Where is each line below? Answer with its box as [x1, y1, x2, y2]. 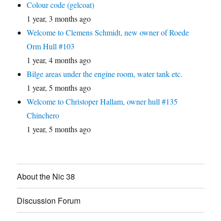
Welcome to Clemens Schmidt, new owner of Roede [27, 27, 189, 37]
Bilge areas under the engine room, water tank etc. [27, 69, 183, 79]
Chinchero [27, 110, 60, 120]
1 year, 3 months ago [27, 13, 91, 24]
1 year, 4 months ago [27, 55, 91, 65]
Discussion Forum [17, 194, 81, 206]
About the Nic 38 [17, 170, 75, 182]
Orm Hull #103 [27, 41, 75, 51]
